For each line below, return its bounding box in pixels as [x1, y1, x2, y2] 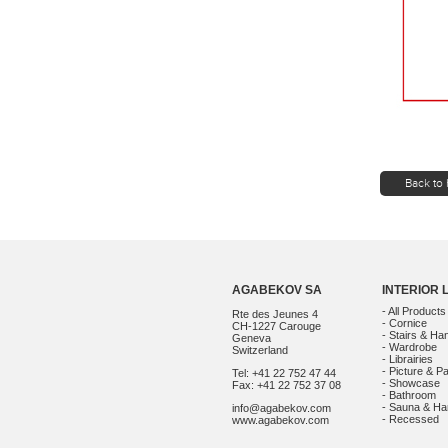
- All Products [382, 305, 446, 317]
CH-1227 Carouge [232, 319, 321, 332]
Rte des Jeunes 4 [232, 307, 318, 320]
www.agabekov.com [232, 413, 329, 426]
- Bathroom [382, 389, 436, 401]
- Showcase [382, 377, 440, 389]
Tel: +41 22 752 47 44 [232, 366, 336, 379]
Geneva [232, 331, 271, 344]
